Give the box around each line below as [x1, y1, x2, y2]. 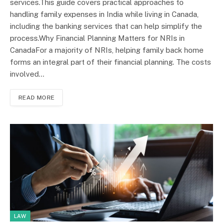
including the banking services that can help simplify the [10, 22, 202, 31]
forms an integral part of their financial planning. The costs [10, 58, 211, 67]
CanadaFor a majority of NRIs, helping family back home [10, 46, 204, 55]
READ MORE [18, 94, 55, 102]
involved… [10, 70, 44, 79]
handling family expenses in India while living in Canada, [10, 10, 199, 19]
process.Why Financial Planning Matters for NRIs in [10, 34, 185, 43]
